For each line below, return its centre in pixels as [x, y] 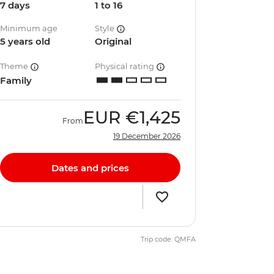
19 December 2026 [147, 136]
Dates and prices [90, 168]
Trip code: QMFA [168, 239]
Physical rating [126, 66]
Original [113, 41]
